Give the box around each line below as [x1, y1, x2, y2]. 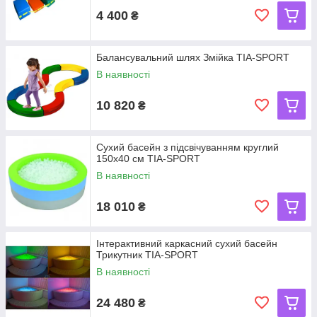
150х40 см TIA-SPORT [96, 153, 200, 164]
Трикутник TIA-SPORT [96, 249, 198, 260]
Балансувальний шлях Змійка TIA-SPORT [96, 52, 289, 63]
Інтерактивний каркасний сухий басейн [96, 238, 277, 249]
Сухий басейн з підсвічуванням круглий [96, 142, 279, 153]
